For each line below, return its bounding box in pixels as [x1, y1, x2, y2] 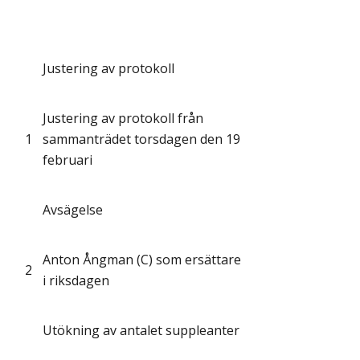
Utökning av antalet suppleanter [43, 321, 239, 340]
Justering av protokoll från [43, 109, 203, 128]
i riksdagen [43, 272, 109, 290]
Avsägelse [43, 201, 103, 219]
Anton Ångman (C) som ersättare [43, 251, 241, 269]
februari [43, 151, 92, 170]
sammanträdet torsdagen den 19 [43, 130, 240, 149]
